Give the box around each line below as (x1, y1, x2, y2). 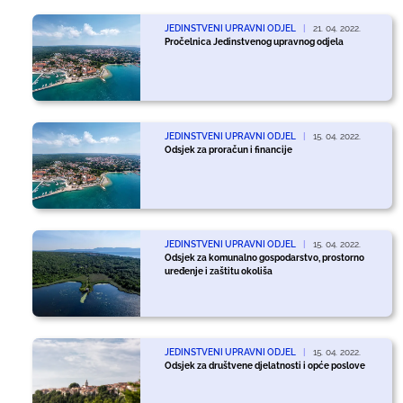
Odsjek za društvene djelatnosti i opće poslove (164, 360, 365, 371)
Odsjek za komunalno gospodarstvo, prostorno (164, 252, 364, 263)
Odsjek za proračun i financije (164, 144, 292, 155)
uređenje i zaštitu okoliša (164, 265, 273, 276)
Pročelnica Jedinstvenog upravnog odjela (164, 36, 344, 47)
